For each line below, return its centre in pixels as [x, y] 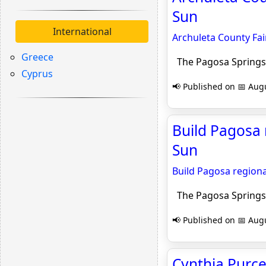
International [82, 31]
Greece [37, 57]
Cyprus [37, 74]
